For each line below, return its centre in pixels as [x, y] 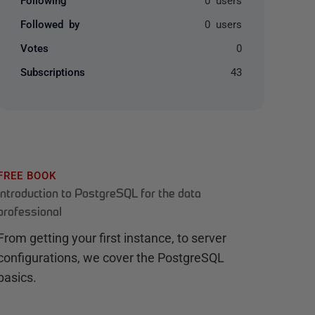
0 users [223, 24]
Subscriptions [53, 71]
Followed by [50, 24]
